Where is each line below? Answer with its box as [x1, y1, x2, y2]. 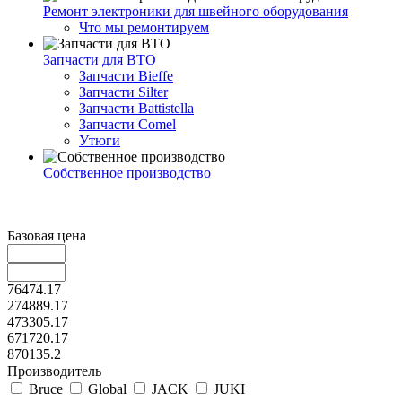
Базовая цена [7, 227, 86, 243]
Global [88, 380, 127, 397]
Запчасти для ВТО [43, 51, 156, 67]
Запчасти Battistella [79, 100, 194, 116]
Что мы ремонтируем [79, 19, 209, 35]
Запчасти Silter [79, 83, 168, 100]
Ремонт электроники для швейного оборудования [43, 3, 348, 19]
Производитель [7, 363, 101, 379]
